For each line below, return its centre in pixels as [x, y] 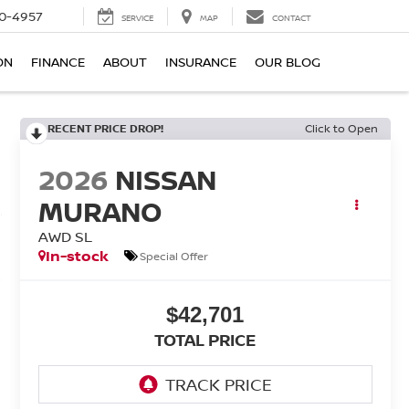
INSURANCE [201, 62]
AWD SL [65, 237]
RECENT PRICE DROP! [105, 128]
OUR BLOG [288, 62]
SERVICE [137, 18]
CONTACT [292, 18]
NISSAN [165, 180]
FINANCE [58, 62]
